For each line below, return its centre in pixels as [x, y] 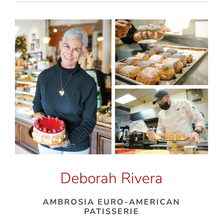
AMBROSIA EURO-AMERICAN [111, 202]
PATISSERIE [111, 212]
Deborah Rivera [111, 179]
